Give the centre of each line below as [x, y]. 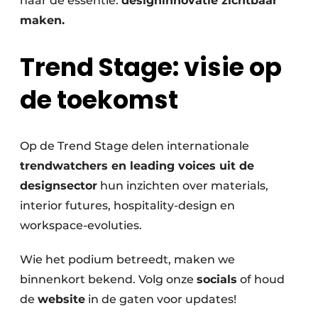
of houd [261, 280]
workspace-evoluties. [81, 226]
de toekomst [99, 100]
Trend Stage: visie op [151, 67]
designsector [59, 186]
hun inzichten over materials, [183, 186]
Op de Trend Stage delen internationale [135, 146]
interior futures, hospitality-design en [127, 206]
